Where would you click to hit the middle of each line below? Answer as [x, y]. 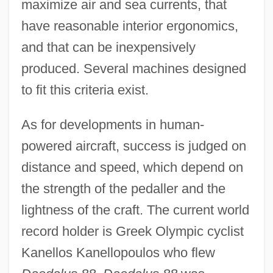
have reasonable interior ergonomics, [129, 26]
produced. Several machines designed [133, 68]
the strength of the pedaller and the [123, 188]
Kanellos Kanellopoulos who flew [118, 252]
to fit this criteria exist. [85, 90]
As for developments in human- [112, 124]
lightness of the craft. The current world [135, 210]
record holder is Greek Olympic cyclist [132, 231]
